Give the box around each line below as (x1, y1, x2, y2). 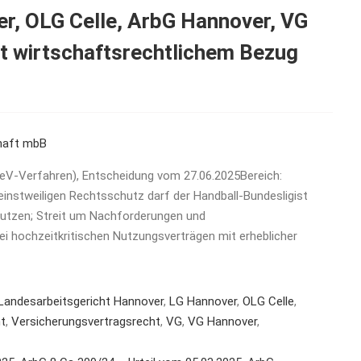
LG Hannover (169, 293, 237, 309)
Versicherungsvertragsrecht (11, 313, 160, 329)
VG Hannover (188, 313, 257, 329)
